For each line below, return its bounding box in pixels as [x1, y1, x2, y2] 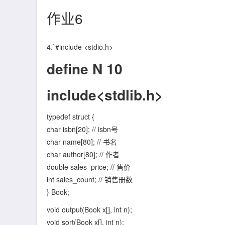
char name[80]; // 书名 [47, 137, 117, 147]
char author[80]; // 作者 [47, 149, 120, 159]
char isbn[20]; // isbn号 [47, 124, 118, 134]
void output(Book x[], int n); [47, 204, 132, 214]
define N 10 [47, 58, 123, 79]
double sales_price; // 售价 [47, 162, 131, 172]
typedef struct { [47, 111, 94, 122]
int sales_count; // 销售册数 [47, 174, 133, 184]
